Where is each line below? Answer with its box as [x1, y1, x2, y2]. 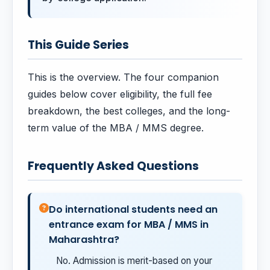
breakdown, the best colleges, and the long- [28, 105, 230, 118]
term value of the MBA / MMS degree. [28, 122, 204, 134]
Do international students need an [49, 202, 218, 217]
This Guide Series [28, 37, 129, 54]
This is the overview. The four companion [28, 71, 219, 84]
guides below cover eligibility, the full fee [28, 88, 212, 101]
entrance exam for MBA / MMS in [49, 218, 209, 232]
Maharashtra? [49, 233, 119, 247]
